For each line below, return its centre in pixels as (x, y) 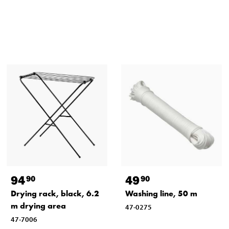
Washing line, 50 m (161, 193)
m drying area (38, 205)
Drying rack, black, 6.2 (55, 193)
